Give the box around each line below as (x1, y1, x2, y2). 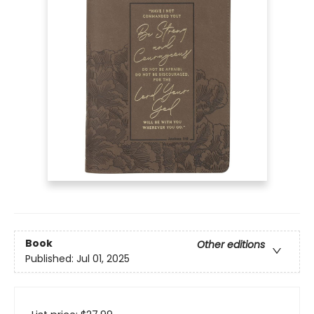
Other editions (197, 238, 265, 252)
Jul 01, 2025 (76, 252, 130, 266)
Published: (25, 252, 76, 266)
